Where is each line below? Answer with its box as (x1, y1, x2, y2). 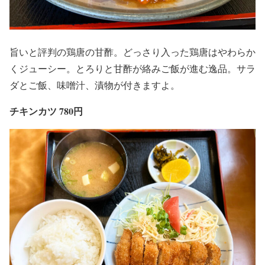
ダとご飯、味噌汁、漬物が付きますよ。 (9, 79, 180, 92)
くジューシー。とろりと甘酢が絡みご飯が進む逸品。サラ (9, 62, 256, 75)
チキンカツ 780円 (9, 104, 83, 118)
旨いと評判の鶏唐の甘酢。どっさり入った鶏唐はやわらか (9, 46, 256, 59)
